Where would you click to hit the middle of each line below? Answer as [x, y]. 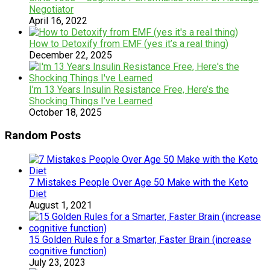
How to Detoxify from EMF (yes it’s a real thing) [129, 43]
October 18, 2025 [65, 112]
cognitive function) [68, 251]
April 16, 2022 [58, 20]
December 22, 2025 [71, 55]
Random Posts [43, 136]
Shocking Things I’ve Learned [91, 101]
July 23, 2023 [57, 263]
